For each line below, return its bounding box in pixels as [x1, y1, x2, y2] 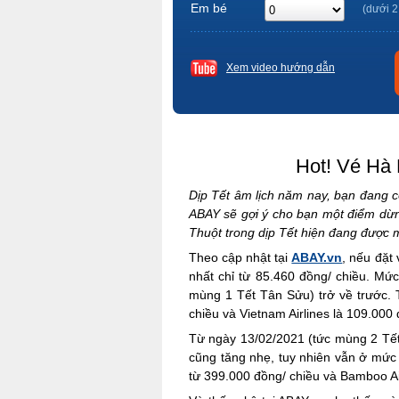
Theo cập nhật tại [189, 250, 292, 265]
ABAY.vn [291, 250, 343, 265]
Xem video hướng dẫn [226, 61, 335, 74]
